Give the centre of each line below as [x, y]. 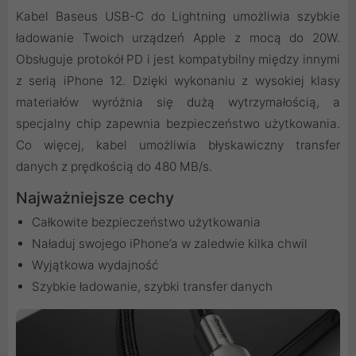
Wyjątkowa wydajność [95, 265]
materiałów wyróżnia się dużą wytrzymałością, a [178, 103]
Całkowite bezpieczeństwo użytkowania [146, 222]
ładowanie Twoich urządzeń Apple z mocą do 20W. [178, 38]
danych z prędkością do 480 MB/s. [114, 167]
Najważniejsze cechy [95, 198]
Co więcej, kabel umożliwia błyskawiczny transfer [178, 145]
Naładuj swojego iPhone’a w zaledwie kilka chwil [170, 244]
